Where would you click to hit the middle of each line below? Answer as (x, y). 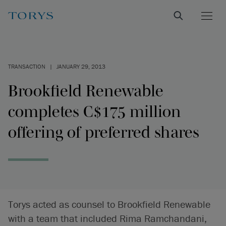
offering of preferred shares (104, 132)
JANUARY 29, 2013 (81, 66)
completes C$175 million (95, 111)
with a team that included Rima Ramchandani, (107, 218)
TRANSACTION (27, 66)
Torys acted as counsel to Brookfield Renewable (109, 204)
